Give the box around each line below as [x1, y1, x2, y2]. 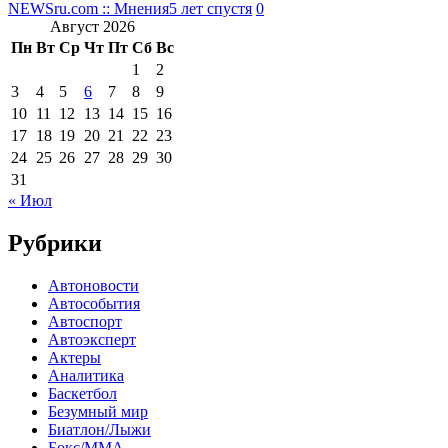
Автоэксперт [48, 330, 136, 348]
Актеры [48, 348, 101, 366]
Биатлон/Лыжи [48, 420, 151, 438]
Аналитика [48, 366, 124, 384]
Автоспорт [48, 312, 122, 330]
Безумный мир [48, 402, 148, 420]
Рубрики [8, 229, 102, 256]
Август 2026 [50, 17, 135, 35]
